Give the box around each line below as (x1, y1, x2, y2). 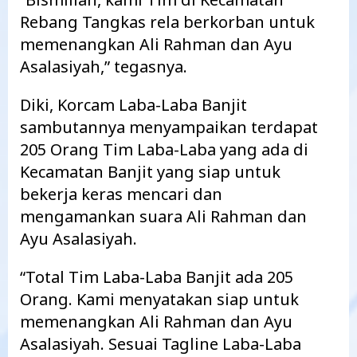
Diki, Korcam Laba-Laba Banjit (20, 94, 247, 116)
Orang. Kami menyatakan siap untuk (20, 288, 299, 310)
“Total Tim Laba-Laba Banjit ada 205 (20, 266, 293, 288)
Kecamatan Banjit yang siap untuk (20, 161, 280, 182)
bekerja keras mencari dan (20, 183, 222, 205)
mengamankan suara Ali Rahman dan (20, 206, 307, 227)
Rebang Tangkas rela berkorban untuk (20, 11, 315, 33)
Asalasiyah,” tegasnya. (20, 56, 187, 77)
